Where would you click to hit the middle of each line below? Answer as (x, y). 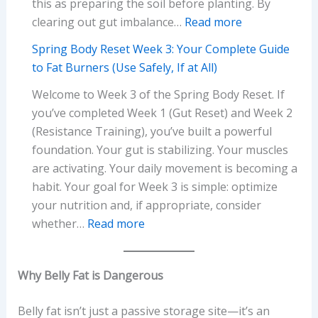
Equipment (128, 78)
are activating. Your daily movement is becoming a (164, 168)
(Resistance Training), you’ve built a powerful (152, 131)
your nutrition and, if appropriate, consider (146, 205)
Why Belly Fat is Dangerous (90, 276)
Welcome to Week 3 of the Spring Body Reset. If (158, 94)
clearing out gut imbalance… (108, 22)
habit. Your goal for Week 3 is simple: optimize (154, 186)
